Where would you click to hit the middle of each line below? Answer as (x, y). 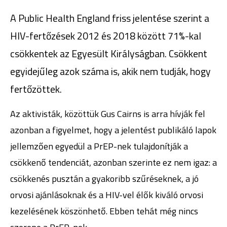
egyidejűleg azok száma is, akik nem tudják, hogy (110, 71)
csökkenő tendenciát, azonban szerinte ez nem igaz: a (113, 162)
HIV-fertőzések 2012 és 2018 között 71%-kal (106, 36)
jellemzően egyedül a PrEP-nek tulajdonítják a (99, 146)
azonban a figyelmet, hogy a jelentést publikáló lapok (113, 130)
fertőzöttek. (36, 89)
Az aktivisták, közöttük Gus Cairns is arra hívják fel (108, 114)
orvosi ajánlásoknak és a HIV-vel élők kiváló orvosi (107, 195)
